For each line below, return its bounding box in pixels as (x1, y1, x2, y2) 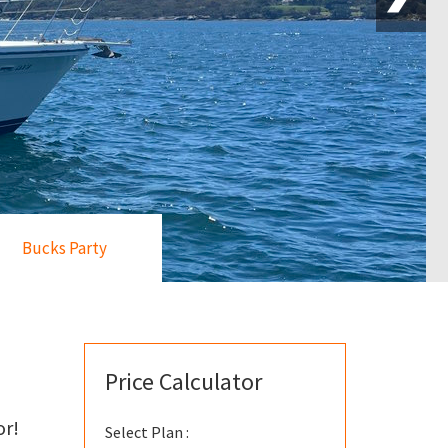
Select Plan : (104, 422, 189, 442)
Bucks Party (21, 237, 107, 259)
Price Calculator (104, 366, 262, 397)
